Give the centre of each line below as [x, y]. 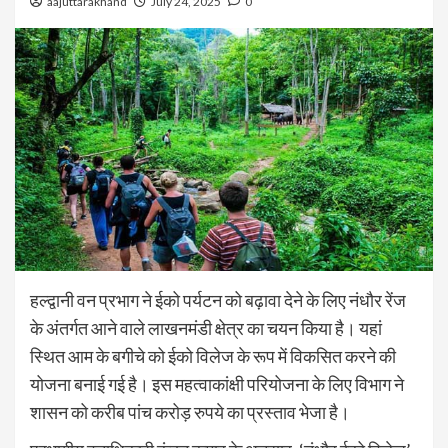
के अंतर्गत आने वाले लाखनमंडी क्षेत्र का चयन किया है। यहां [206, 328]
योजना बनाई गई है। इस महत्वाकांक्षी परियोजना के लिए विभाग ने [217, 384]
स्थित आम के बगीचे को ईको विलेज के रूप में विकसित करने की [213, 356]
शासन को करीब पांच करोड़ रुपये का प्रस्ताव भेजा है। [190, 412]
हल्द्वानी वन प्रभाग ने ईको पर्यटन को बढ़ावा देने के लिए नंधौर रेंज [218, 300]
